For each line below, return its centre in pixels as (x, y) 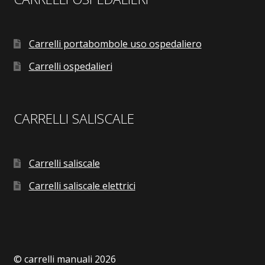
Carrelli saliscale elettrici (82, 185)
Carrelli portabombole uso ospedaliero (115, 44)
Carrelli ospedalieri (70, 67)
